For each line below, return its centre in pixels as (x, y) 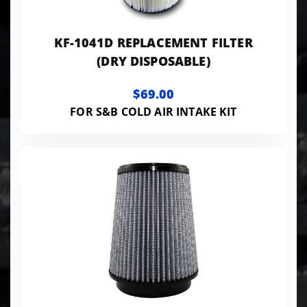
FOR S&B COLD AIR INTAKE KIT (153, 111)
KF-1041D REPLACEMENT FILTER (153, 42)
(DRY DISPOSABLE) (153, 61)
